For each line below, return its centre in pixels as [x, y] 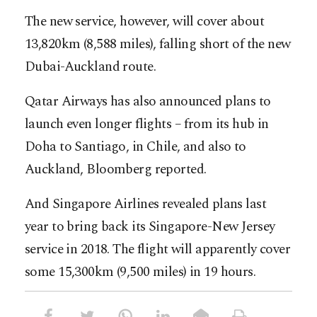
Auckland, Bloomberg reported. [116, 170]
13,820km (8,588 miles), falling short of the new [158, 45]
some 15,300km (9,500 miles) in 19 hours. [140, 272]
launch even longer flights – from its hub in [147, 125]
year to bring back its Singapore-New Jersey [150, 227]
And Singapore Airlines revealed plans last [146, 204]
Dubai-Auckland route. [91, 67]
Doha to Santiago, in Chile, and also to [136, 147]
